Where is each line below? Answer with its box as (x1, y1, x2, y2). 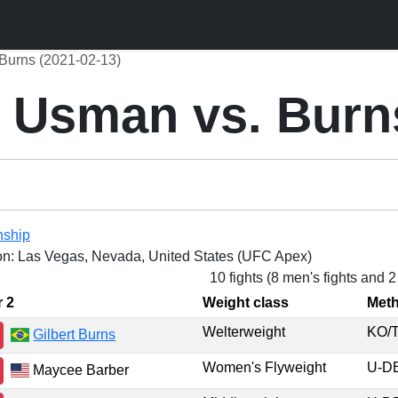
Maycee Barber (29, 362, 130, 378)
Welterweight (203, 324, 285, 339)
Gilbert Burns (33, 326, 116, 342)
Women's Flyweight (203, 360, 326, 375)
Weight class (203, 295, 289, 310)
